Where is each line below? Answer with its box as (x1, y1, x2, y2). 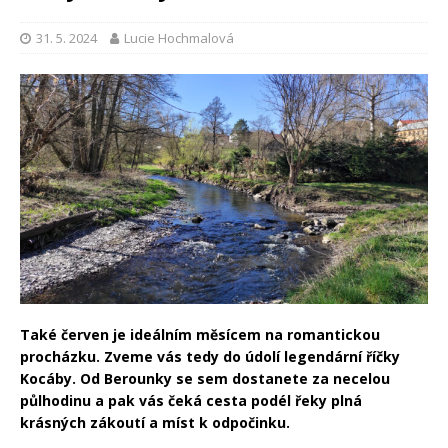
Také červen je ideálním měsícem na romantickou (20, 324, 380, 344)
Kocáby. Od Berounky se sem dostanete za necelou (20, 368, 390, 388)
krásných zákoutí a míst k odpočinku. (20, 412, 290, 432)
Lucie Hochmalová (124, 29, 234, 48)
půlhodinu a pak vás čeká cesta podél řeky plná (20, 390, 362, 410)
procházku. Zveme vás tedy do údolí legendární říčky (20, 346, 400, 366)
